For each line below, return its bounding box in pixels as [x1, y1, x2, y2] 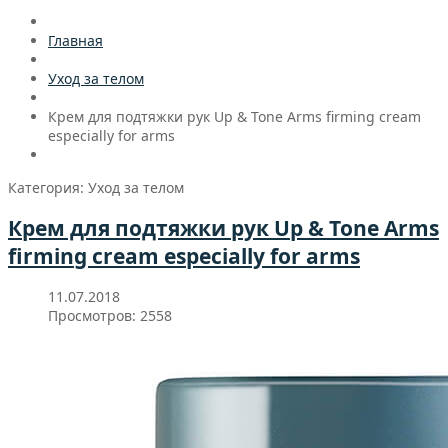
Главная [48, 30, 103, 50]
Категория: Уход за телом [8, 177, 184, 197]
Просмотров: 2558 [48, 306, 172, 326]
